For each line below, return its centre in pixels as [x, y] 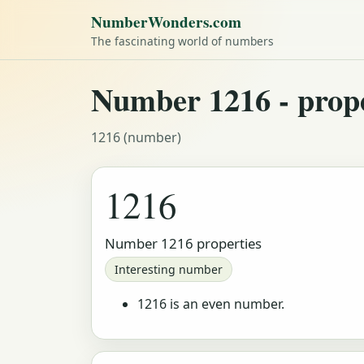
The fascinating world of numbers [182, 41]
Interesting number [169, 270]
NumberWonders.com [166, 22]
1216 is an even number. [211, 303]
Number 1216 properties [183, 243]
